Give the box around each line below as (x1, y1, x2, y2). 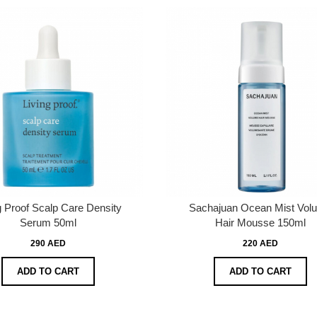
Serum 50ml (20, 216, 76, 229)
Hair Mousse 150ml (215, 216, 306, 229)
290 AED (30, 238, 66, 248)
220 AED (243, 238, 278, 248)
